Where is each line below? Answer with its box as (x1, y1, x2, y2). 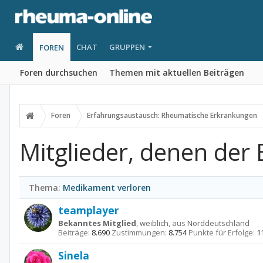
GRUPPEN (109, 42, 145, 52)
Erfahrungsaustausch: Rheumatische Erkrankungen (87, 110, 257, 120)
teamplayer (58, 203, 119, 217)
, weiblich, (136, 218, 172, 228)
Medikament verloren (63, 182, 151, 193)
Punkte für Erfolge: (188, 227, 255, 238)
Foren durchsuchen (20, 67, 97, 78)
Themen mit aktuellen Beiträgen (109, 67, 244, 78)
